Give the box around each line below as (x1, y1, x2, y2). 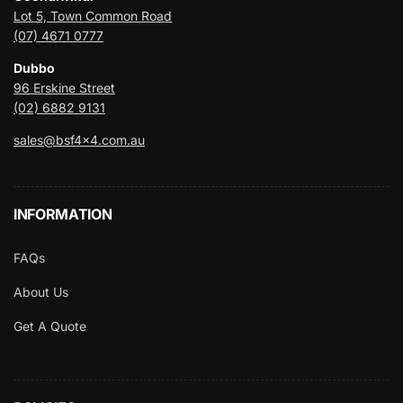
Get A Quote (13, 318, 86, 334)
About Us (13, 284, 68, 300)
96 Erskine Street (13, 80, 115, 95)
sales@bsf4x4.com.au (13, 132, 145, 148)
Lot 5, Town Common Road (13, 8, 172, 23)
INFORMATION (13, 205, 112, 223)
